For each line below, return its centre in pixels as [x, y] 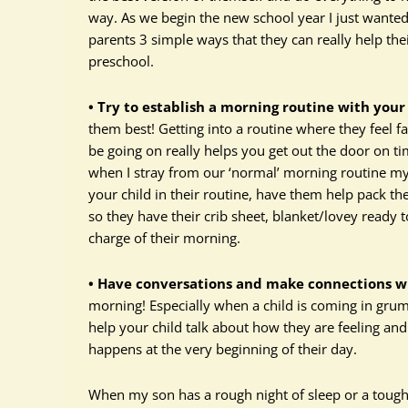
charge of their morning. [164, 238]
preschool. [121, 61]
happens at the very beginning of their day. [223, 349]
